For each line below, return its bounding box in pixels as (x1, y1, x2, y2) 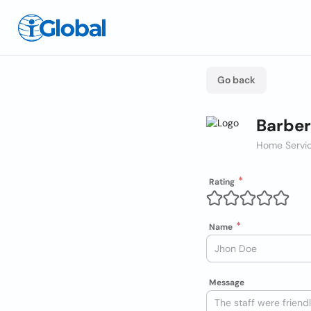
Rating (209, 176, 235, 187)
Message (209, 277, 244, 288)
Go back (217, 74, 255, 86)
